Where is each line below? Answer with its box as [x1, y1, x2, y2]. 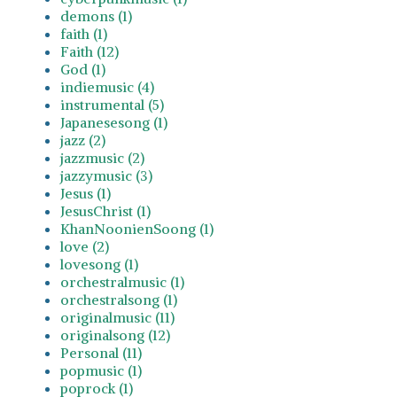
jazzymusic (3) [60, 166, 152, 184]
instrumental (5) [60, 95, 164, 113]
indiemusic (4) [60, 77, 154, 96]
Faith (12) [60, 42, 119, 60]
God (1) [60, 59, 105, 78]
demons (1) [60, 6, 132, 25]
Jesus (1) [60, 183, 111, 202]
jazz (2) [60, 130, 105, 149]
